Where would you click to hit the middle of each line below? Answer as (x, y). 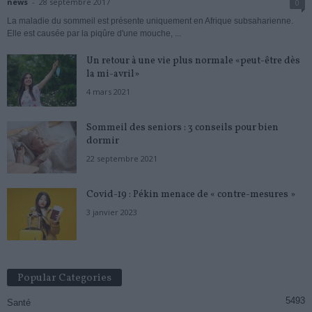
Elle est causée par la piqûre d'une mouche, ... (94, 33)
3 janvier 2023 (112, 212)
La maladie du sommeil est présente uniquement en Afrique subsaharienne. (150, 21)
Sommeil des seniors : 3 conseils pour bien (182, 127)
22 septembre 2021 (122, 158)
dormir (103, 141)
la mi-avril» (113, 74)
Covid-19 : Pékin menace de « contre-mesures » (191, 194)
